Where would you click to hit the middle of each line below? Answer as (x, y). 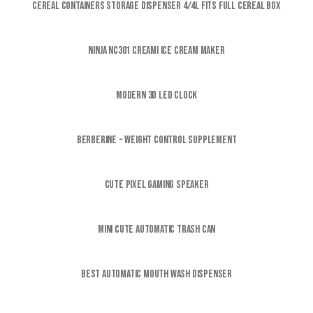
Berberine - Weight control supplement (156, 140)
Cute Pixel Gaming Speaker (156, 184)
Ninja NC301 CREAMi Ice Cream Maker (156, 50)
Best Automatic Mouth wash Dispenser (156, 274)
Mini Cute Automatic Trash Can (156, 229)
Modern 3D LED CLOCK (156, 95)
